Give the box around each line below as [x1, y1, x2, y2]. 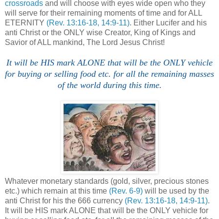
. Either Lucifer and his [130, 18, 207, 27]
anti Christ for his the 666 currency [5, 196, 125, 205]
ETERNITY [5, 18, 46, 27]
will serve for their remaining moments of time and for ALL [5, 8, 202, 17]
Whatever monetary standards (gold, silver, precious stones [5, 176, 209, 185]
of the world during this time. [57, 80, 162, 90]
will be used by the [143, 186, 209, 195]
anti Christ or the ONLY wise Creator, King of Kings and [5, 28, 196, 37]
